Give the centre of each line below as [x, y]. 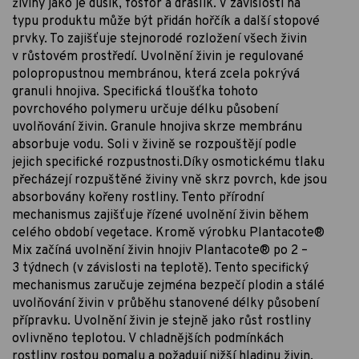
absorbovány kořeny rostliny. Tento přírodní [138, 198]
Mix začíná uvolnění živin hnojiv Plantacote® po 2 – [160, 250]
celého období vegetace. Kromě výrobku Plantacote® [168, 233]
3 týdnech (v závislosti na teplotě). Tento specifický [160, 268]
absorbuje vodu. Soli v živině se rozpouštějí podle [154, 145]
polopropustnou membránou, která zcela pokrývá [156, 74]
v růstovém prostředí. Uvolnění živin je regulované [158, 56]
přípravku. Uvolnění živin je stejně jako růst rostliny [161, 321]
